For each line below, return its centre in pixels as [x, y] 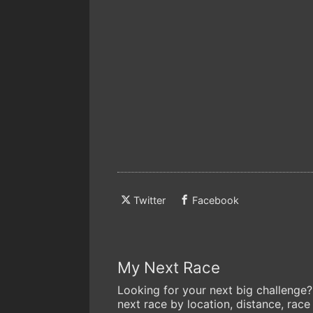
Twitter [150, 201]
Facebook [216, 201]
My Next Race [169, 268]
